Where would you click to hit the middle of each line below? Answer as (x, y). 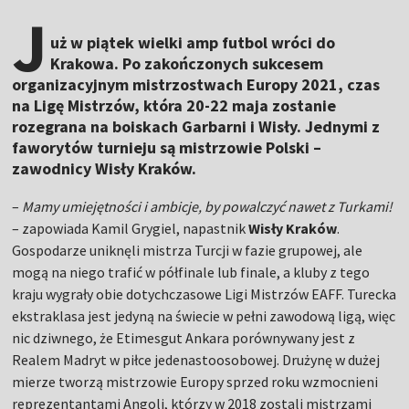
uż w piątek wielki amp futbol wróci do (193, 43)
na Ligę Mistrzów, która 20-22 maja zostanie (174, 106)
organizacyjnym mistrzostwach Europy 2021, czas (196, 85)
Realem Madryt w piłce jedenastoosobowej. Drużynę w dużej (196, 360)
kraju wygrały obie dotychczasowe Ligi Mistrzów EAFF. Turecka (204, 294)
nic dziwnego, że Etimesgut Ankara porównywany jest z (184, 338)
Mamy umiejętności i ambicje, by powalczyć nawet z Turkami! (206, 207)
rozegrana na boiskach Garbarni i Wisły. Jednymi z (196, 127)
